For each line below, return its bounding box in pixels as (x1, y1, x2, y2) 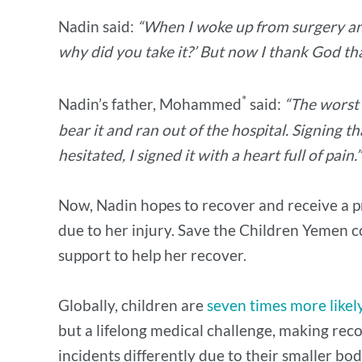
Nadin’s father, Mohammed (58, 95, 242, 114)
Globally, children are (58, 295, 207, 314)
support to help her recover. (58, 245, 250, 264)
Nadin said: (58, 17, 137, 36)
